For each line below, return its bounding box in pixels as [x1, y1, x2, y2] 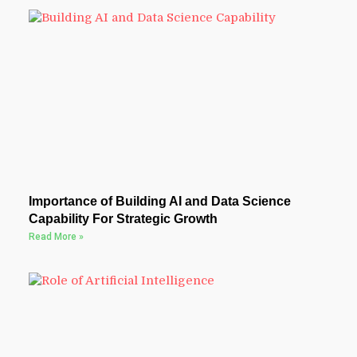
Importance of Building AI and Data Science [28, 194, 291, 208]
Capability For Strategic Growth [28, 211, 218, 226]
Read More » [28, 230, 84, 242]
